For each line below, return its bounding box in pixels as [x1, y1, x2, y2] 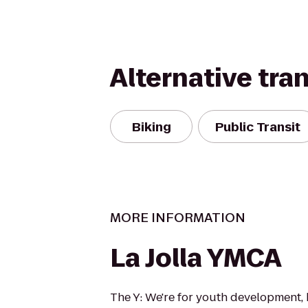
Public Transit [215, 118, 300, 135]
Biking [131, 118, 171, 135]
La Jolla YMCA [110, 241, 282, 276]
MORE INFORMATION [110, 209, 245, 226]
